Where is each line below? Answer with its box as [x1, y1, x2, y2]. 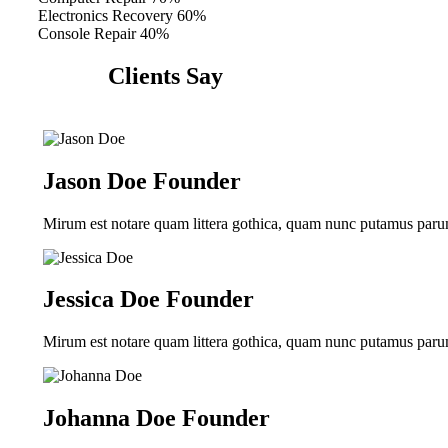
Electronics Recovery [38, 6, 173, 24]
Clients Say [108, 62, 223, 89]
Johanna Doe [43, 405, 182, 432]
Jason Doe [43, 167, 153, 194]
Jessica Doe [43, 286, 166, 313]
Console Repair [38, 24, 136, 42]
